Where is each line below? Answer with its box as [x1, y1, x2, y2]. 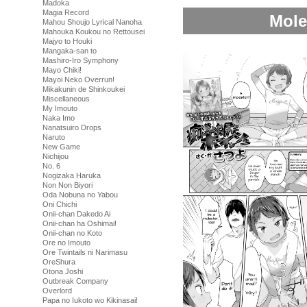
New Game [42, 143, 80, 151]
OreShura [42, 258, 75, 266]
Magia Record [42, 8, 89, 16]
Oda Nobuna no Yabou [42, 191, 118, 199]
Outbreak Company [42, 277, 108, 285]
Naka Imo [42, 114, 75, 122]
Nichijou [42, 152, 69, 160]
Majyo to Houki [42, 37, 92, 45]
